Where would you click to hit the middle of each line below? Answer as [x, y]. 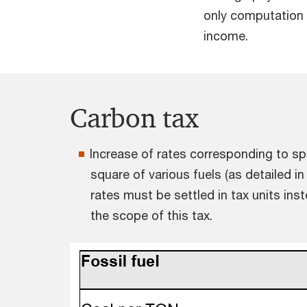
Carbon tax [137, 118]
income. [228, 35]
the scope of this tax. [153, 215]
